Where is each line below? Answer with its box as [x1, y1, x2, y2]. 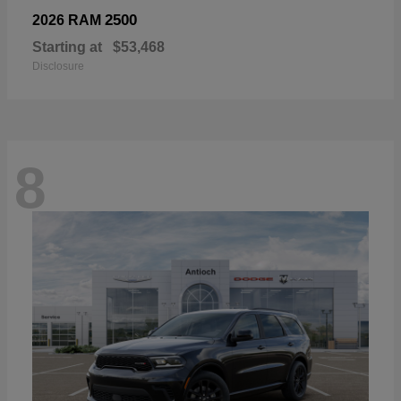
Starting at [32, 39, 102, 55]
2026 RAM [32, 13, 105, 29]
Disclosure [32, 60, 84, 73]
